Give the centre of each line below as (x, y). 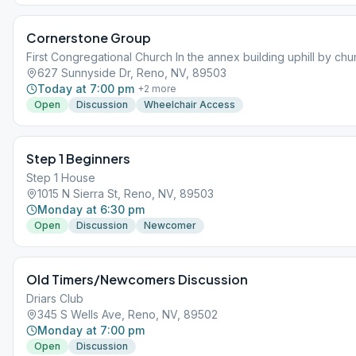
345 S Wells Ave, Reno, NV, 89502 (128, 314)
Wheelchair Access (190, 104)
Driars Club (55, 298)
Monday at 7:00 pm (91, 330)
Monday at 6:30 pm (91, 209)
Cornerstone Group (89, 38)
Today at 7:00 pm (86, 89)
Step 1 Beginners (78, 159)
